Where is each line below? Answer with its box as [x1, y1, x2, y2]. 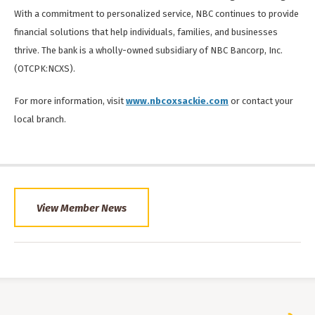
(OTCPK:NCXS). [14, 63, 75, 75]
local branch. [14, 114, 66, 125]
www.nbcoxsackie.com [126, 96, 229, 107]
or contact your [229, 96, 293, 107]
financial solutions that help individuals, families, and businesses [14, 27, 278, 38]
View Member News [37, 202, 127, 215]
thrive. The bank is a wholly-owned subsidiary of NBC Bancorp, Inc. [14, 45, 283, 56]
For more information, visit [14, 96, 126, 107]
